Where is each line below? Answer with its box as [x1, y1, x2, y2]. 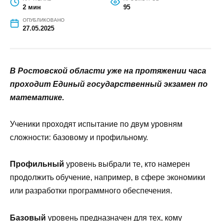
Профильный [10, 166, 64, 175]
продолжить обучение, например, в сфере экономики [10, 180, 205, 188]
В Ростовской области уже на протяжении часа [10, 73, 206, 82]
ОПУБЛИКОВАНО [22, 24, 65, 30]
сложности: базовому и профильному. [10, 140, 148, 148]
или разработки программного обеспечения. [10, 193, 172, 202]
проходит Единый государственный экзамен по [10, 86, 208, 95]
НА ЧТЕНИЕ [22, 2, 51, 8]
